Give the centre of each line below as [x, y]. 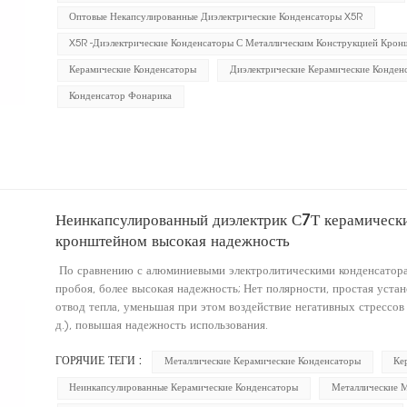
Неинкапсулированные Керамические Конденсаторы [184, 388]
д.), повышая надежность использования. [163, 326]
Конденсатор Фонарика [121, 97]
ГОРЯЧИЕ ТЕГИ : [98, 361]
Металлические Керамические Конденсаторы [263, 362]
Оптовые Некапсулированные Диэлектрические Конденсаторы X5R [216, 18]
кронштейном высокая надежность [172, 242]
